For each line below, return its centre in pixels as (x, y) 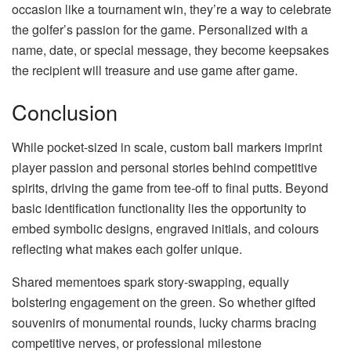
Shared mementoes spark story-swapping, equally (150, 281)
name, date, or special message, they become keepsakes (170, 49)
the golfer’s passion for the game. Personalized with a (160, 29)
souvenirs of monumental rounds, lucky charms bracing (164, 322)
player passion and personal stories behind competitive (165, 167)
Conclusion (65, 112)
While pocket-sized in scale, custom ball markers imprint (167, 147)
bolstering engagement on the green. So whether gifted (164, 302)
